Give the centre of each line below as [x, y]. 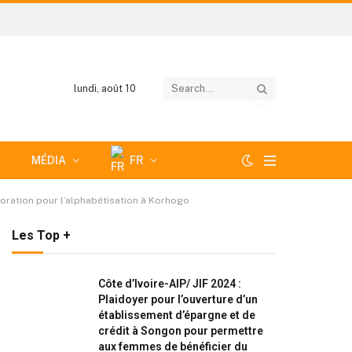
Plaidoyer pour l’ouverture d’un [178, 299]
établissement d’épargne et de [177, 315]
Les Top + [41, 235]
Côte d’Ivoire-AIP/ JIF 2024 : [170, 284]
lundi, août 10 [104, 88]
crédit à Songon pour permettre [181, 331]
